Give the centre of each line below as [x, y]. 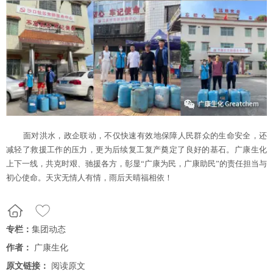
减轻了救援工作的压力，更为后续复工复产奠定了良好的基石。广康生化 [136, 150]
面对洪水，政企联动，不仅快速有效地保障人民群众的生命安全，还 [145, 136]
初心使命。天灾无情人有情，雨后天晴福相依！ [89, 178]
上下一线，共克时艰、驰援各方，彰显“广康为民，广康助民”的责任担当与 [136, 164]
